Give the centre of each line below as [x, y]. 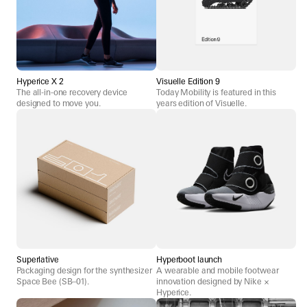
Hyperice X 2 [40, 81]
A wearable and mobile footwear [218, 270]
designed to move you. [59, 103]
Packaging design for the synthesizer [84, 270]
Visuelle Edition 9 [188, 81]
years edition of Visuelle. [201, 103]
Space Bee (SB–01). [53, 281]
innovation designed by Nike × [213, 281]
